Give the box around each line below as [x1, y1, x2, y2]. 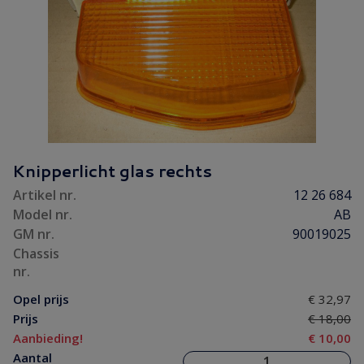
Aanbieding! [13, 330, 83, 346]
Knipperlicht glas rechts [12, 159, 212, 182]
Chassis [13, 245, 59, 262]
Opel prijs [13, 291, 69, 307]
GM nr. [13, 225, 54, 243]
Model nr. [13, 206, 72, 223]
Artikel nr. [13, 186, 76, 204]
